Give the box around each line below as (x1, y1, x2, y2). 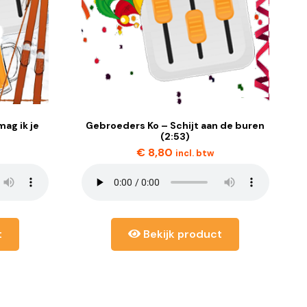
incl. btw (175, 147, 214, 160)
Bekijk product (140, 227, 223, 242)
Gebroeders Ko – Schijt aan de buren (86, 119, 265, 132)
